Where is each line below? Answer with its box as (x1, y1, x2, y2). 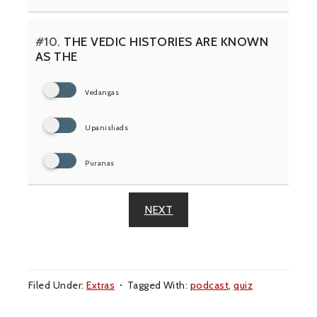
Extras (86, 279, 115, 292)
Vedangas (85, 88, 120, 98)
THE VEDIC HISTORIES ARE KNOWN (60, 34, 269, 50)
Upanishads (85, 123, 129, 133)
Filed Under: (28, 279, 87, 292)
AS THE (35, 49, 78, 64)
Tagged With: (127, 279, 190, 292)
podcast (190, 279, 229, 292)
